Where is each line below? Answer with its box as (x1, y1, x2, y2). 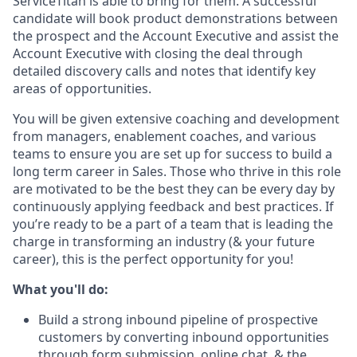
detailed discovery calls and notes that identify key (13, 62, 316, 80)
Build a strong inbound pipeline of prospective (38, 311, 318, 328)
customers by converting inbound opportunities (38, 328, 329, 346)
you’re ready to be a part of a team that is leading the (13, 215, 333, 233)
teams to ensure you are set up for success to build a (13, 145, 332, 163)
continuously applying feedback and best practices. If (13, 198, 334, 215)
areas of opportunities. (13, 80, 151, 97)
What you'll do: (13, 280, 108, 298)
